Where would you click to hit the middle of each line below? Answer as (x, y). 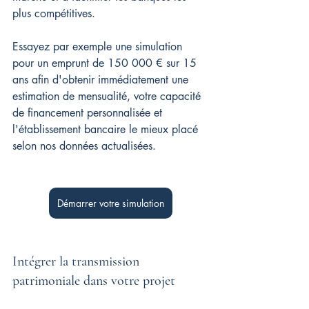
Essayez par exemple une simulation (99, 46)
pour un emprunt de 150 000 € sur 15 (106, 63)
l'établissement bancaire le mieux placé (107, 129)
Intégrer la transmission (78, 261)
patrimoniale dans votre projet (94, 280)
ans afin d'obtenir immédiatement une (102, 79)
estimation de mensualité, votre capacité (108, 96)
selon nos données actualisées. (84, 146)
